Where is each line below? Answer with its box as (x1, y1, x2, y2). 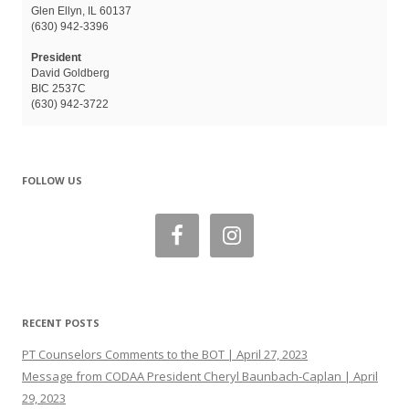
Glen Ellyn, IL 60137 (31, 5, 131, 17)
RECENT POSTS (22, 316, 100, 330)
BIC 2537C (31, 82, 86, 95)
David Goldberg (31, 67, 110, 79)
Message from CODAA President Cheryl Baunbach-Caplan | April (22, 368, 378, 384)
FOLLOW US (22, 173, 82, 187)
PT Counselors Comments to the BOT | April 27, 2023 (22, 346, 308, 362)
